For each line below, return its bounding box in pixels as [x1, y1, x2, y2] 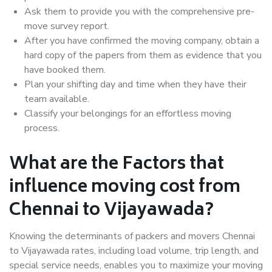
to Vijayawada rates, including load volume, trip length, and [9, 244, 259, 258]
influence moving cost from [9, 173, 240, 203]
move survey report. [24, 19, 109, 33]
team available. [24, 92, 89, 106]
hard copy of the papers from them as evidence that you [24, 49, 262, 63]
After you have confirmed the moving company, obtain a [24, 34, 259, 48]
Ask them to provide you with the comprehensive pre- [24, 5, 254, 19]
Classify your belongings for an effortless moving [24, 107, 231, 121]
